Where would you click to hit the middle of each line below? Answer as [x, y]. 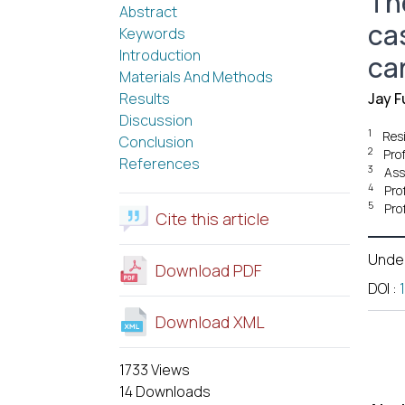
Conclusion [156, 142]
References [160, 164]
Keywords [152, 33]
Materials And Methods [196, 77]
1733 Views [155, 370]
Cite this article [212, 219]
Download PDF [209, 270]
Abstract [148, 12]
